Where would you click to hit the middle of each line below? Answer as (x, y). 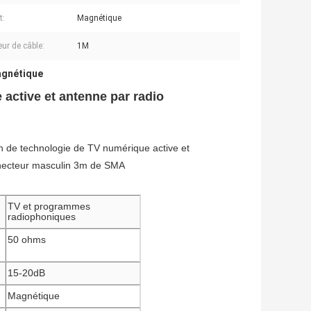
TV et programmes (49, 207)
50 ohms (27, 240)
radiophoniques (42, 217)
